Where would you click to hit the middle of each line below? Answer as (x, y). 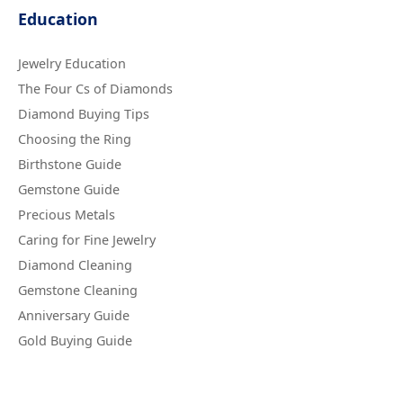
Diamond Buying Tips (84, 114)
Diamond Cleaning (75, 265)
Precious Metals (67, 215)
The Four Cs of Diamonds (95, 89)
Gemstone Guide (69, 189)
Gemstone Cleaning (78, 290)
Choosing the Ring (75, 139)
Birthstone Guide (70, 164)
